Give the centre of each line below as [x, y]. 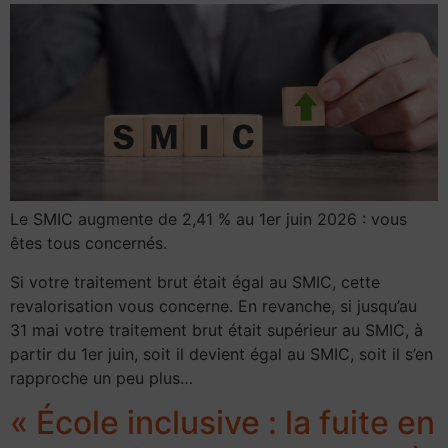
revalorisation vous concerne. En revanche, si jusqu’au [213, 305]
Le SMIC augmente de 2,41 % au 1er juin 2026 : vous [208, 219]
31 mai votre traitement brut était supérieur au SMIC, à [216, 329]
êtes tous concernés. [88, 243]
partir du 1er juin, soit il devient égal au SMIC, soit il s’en [221, 353]
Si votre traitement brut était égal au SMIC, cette [195, 281]
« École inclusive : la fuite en [222, 423]
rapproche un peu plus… [101, 377]
